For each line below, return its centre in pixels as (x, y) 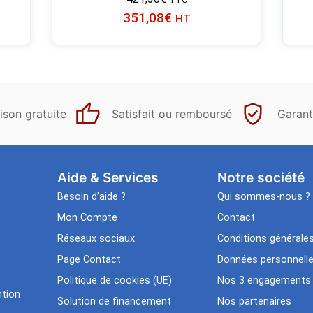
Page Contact (89, 259)
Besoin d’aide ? (91, 196)
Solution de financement (114, 301)
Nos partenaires (254, 301)
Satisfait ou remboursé (172, 114)
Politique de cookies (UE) (114, 280)
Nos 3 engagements (264, 280)
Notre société (261, 177)
